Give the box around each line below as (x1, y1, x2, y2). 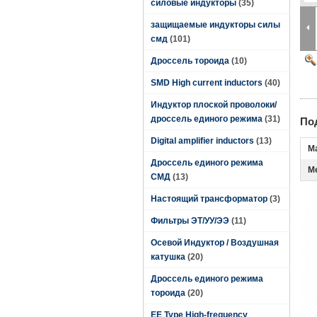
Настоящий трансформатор (151, 194, 267, 204)
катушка (151, 252, 185, 262)
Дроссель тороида (151, 56, 229, 66)
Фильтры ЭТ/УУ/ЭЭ (151, 216, 229, 226)
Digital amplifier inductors (151, 136, 254, 146)
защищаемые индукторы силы (151, 20, 280, 30)
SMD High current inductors (151, 78, 263, 88)
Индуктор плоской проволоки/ (151, 100, 277, 110)
